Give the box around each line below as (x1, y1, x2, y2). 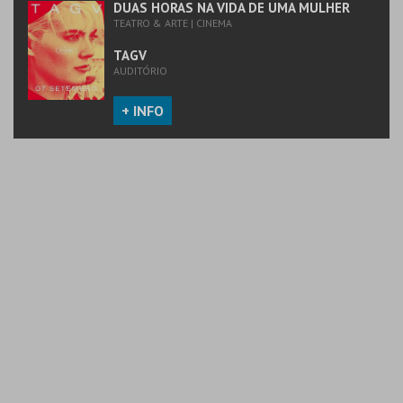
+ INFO (121, 102, 164, 121)
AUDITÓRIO (113, 64, 167, 78)
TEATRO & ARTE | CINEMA (113, 16, 232, 31)
